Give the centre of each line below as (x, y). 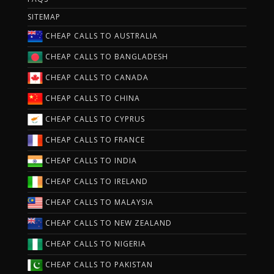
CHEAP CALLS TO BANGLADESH (106, 56)
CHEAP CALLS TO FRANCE (94, 139)
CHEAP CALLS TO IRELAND (95, 181)
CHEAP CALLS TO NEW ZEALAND (107, 223)
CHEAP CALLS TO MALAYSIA (98, 202)
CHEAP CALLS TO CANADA (96, 77)
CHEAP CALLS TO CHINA (91, 98)
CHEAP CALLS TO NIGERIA (94, 243)
